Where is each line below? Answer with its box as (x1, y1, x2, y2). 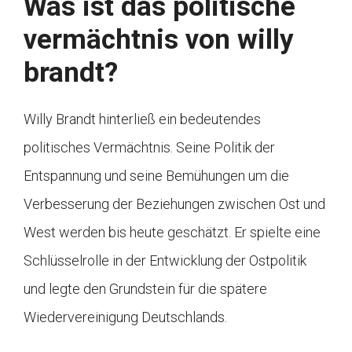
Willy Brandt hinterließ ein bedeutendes (24, 110, 261, 127)
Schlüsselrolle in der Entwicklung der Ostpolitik (24, 251, 306, 269)
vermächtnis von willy (24, 23, 294, 56)
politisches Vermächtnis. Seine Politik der (24, 138, 275, 156)
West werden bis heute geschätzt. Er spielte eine (24, 223, 321, 240)
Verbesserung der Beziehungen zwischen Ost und (24, 195, 325, 212)
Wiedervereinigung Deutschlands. (24, 308, 227, 325)
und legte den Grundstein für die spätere (24, 280, 267, 297)
